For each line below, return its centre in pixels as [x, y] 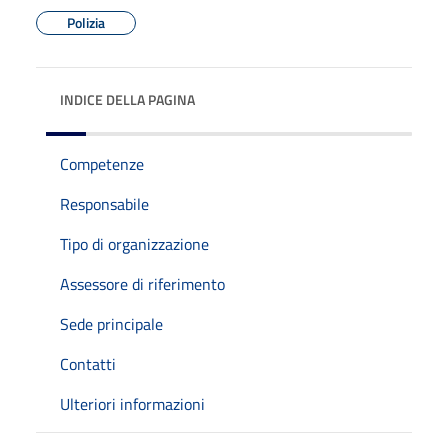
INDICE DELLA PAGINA [127, 99]
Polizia [86, 22]
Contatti [88, 363]
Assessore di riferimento [142, 283]
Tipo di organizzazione [134, 243]
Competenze [102, 163]
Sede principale [111, 323]
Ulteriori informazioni [132, 403]
